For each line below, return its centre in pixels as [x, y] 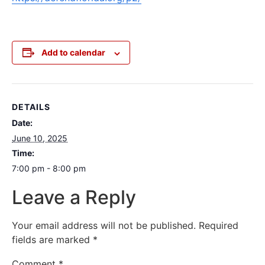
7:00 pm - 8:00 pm [49, 169]
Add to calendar [73, 53]
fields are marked [52, 240]
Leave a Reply [74, 198]
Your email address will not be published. [104, 226]
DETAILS [31, 107]
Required [219, 226]
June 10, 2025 [40, 138]
